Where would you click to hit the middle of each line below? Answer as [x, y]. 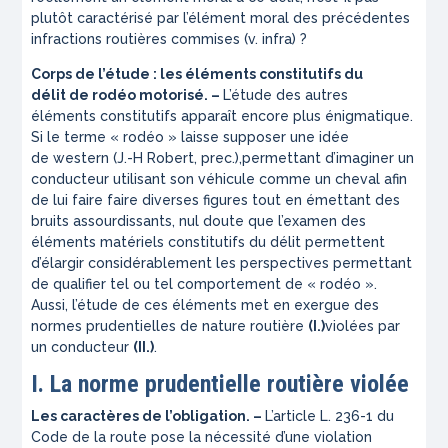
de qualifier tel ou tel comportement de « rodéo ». [204, 284]
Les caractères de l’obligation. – [148, 416]
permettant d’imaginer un [328, 158]
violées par [363, 326]
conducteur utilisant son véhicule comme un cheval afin [219, 179]
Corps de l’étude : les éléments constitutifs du [197, 74]
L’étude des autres [286, 95]
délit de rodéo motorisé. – [127, 95]
